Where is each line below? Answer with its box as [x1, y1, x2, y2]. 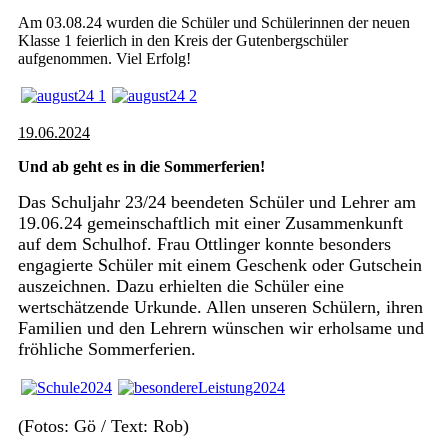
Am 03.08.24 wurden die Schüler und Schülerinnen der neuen [18, 14, 410, 31]
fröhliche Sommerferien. [18, 339, 196, 359]
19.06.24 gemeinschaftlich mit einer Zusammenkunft [18, 213, 403, 233]
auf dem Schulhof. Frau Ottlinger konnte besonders [18, 234, 391, 254]
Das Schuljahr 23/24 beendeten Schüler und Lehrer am [18, 192, 416, 212]
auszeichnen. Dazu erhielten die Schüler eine [18, 276, 344, 296]
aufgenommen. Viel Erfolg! [18, 50, 191, 67]
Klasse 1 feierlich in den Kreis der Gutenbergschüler [18, 32, 348, 49]
